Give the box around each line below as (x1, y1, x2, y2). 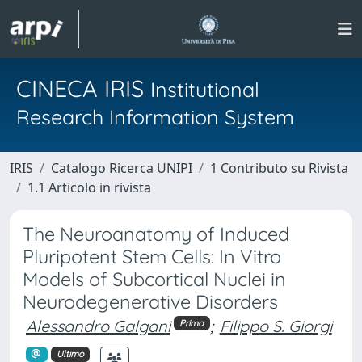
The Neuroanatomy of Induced (23, 222, 289, 246)
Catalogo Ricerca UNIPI (51, 159, 192, 177)
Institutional (150, 77, 259, 102)
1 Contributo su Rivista (210, 159, 348, 177)
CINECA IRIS (16, 74, 150, 103)
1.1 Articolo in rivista (27, 179, 151, 196)
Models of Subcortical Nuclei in (23, 267, 286, 291)
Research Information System (16, 104, 294, 129)
